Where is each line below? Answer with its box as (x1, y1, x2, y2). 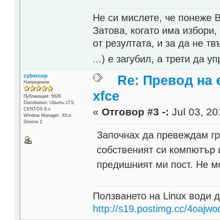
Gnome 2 (23, 119, 42, 124)
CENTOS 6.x (23, 106, 51, 111)
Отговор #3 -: (102, 106, 169, 118)
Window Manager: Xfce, (23, 112, 73, 118)
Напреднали (23, 79, 49, 84)
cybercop (23, 72, 48, 79)
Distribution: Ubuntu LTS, (23, 100, 75, 105)
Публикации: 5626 (23, 93, 61, 99)
